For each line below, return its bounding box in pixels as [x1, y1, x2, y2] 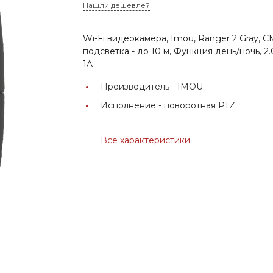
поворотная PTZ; [164, 99, 238, 111]
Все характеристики [101, 134, 191, 146]
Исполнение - [101, 99, 165, 111]
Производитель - [101, 80, 178, 92]
